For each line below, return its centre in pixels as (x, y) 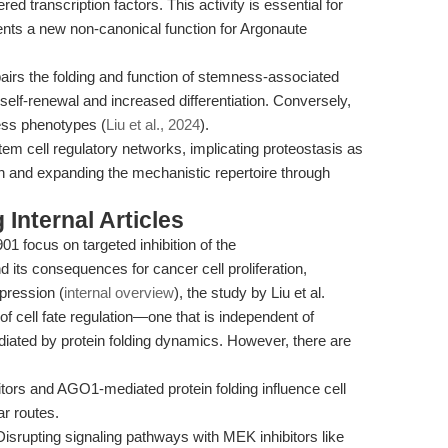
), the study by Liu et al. (249, 292)
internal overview (119, 292)
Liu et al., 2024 (153, 124)
